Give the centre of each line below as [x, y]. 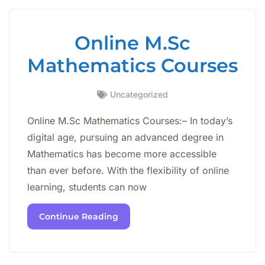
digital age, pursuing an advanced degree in [125, 137]
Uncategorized [139, 94]
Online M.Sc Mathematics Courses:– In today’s [130, 120]
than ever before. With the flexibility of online [128, 170]
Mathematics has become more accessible [122, 153]
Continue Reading [79, 216]
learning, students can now [87, 187]
